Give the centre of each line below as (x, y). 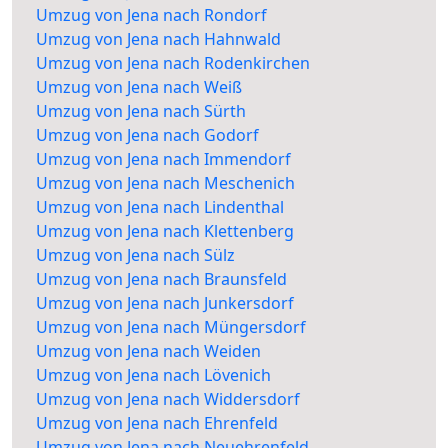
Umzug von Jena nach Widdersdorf (168, 399)
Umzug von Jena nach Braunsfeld (161, 279)
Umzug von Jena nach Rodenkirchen (173, 63)
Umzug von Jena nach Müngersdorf (171, 327)
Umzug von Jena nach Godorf (147, 135)
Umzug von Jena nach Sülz (135, 255)
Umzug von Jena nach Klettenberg (165, 231)
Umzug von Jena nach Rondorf (151, 15)
